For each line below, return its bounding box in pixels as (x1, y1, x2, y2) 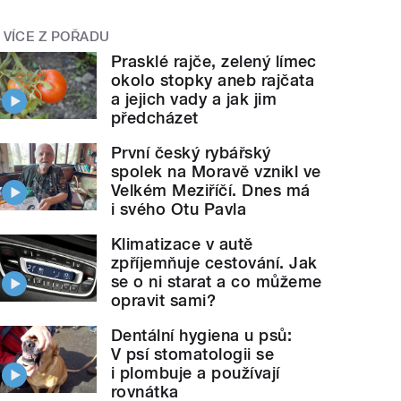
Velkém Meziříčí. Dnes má (111, 181, 311, 200)
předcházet (111, 108, 199, 128)
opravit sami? (111, 291, 217, 311)
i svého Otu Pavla (111, 200, 247, 219)
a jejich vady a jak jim (111, 90, 277, 109)
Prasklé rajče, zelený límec (111, 52, 317, 72)
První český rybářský (111, 143, 271, 163)
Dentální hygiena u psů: (111, 326, 293, 346)
